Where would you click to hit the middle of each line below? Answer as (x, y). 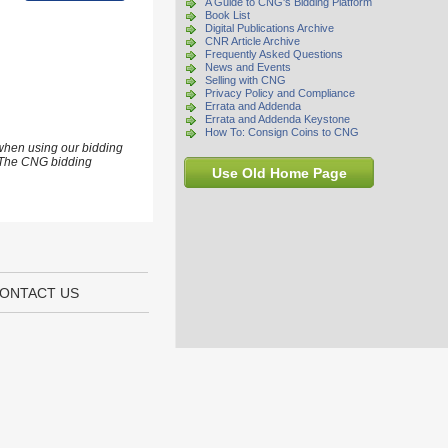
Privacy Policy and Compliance (280, 93)
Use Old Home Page (279, 173)
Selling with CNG (245, 80)
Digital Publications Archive (269, 28)
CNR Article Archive (252, 41)
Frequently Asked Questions (274, 54)
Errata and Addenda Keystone (277, 119)
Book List (227, 15)
